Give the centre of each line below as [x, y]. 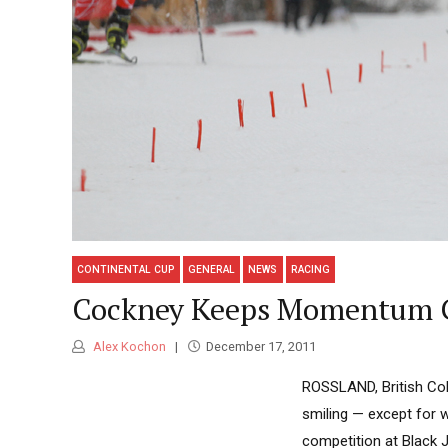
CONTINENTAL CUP [126, 269]
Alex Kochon [128, 346]
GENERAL [212, 269]
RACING [310, 269]
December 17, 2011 [260, 346]
